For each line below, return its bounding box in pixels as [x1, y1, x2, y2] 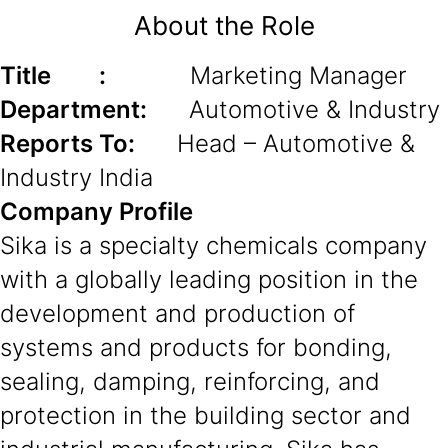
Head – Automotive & [135, 129, 415, 158]
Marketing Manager [106, 61, 407, 90]
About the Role [133, 10, 315, 41]
